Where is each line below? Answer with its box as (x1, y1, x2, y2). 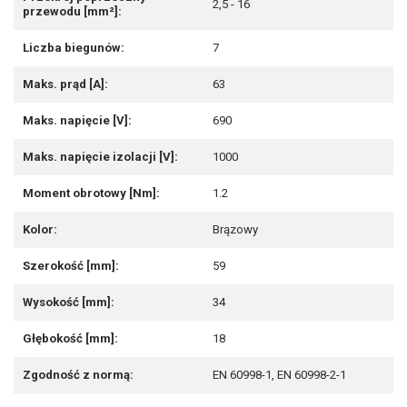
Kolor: (23, 223, 57, 237)
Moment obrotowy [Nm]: (23, 186, 160, 201)
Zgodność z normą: (23, 368, 134, 382)
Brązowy (213, 223, 258, 237)
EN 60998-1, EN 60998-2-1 (213, 368, 346, 382)
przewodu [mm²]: (23, 5, 122, 19)
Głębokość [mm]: (23, 332, 118, 346)
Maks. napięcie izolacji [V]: (23, 150, 178, 164)
